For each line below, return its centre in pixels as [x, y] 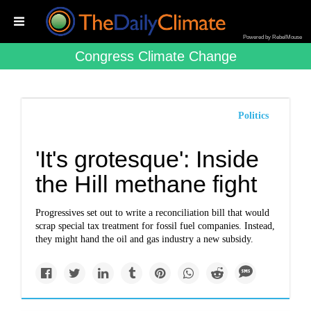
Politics [253, 116]
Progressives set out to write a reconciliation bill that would [153, 213]
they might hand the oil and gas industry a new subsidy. [145, 239]
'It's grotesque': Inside [148, 159]
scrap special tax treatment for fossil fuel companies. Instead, [155, 226]
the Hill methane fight [146, 184]
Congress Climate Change [155, 56]
